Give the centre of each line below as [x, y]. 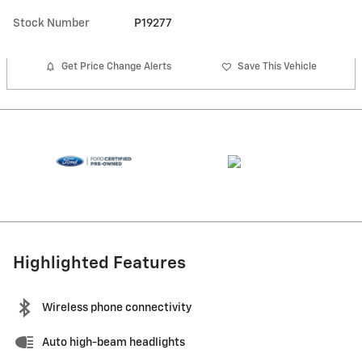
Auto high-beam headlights [114, 343]
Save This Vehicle [277, 67]
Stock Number [51, 23]
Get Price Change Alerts [116, 67]
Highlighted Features [99, 264]
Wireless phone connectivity [117, 308]
